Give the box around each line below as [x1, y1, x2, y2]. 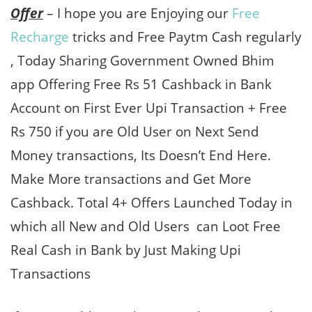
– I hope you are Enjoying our [43, 4, 232, 22]
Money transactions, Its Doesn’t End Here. [10, 146, 271, 164]
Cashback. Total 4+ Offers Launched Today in [10, 194, 292, 212]
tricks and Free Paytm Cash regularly [69, 28, 302, 46]
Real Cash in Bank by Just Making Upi [10, 241, 241, 259]
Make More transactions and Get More [10, 170, 251, 188]
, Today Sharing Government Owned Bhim [10, 52, 274, 70]
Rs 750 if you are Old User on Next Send [10, 123, 259, 141]
